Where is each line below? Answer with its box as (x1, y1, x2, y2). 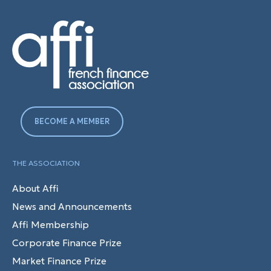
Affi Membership (12, 218, 89, 230)
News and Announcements (12, 200, 132, 212)
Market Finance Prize (12, 255, 106, 267)
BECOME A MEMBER (34, 116, 109, 126)
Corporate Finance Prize (12, 237, 122, 249)
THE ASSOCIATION (12, 158, 80, 168)
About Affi (12, 182, 59, 194)
